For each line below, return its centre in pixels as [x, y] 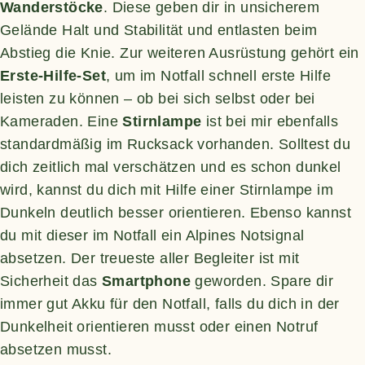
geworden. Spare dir [262, 281]
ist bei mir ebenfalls [270, 121]
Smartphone [147, 281]
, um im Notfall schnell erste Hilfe [218, 75]
